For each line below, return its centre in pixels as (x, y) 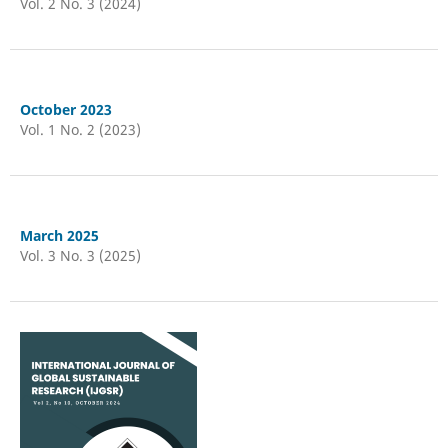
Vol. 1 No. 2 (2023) (80, 129)
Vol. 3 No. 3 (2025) (80, 255)
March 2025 (59, 235)
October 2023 (65, 109)
